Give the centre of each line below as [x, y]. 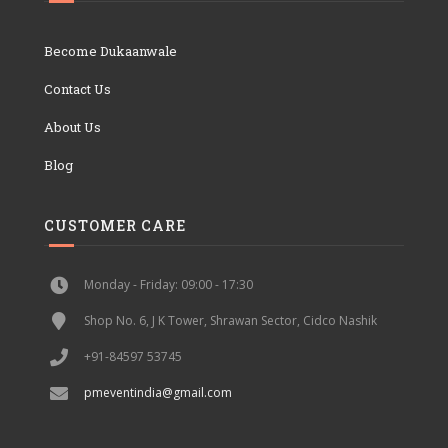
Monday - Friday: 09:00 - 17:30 [168, 284]
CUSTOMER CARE [114, 225]
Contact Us [77, 88]
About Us [72, 126]
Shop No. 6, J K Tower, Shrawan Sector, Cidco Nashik [230, 320]
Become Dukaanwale [110, 50]
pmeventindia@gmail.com [157, 392]
